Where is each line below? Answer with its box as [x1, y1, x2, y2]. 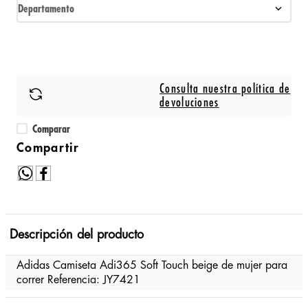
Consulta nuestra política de [159, 82, 291, 95]
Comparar [32, 124, 71, 135]
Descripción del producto [10, 228, 144, 241]
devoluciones [159, 96, 219, 109]
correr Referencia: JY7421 [16, 274, 140, 286]
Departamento [18, 3, 74, 14]
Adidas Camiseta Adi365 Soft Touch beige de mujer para [16, 260, 287, 272]
